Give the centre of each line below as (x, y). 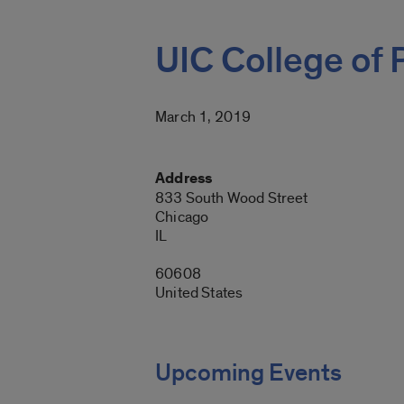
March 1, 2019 (203, 116)
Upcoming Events (248, 372)
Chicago (182, 216)
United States (199, 292)
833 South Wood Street (232, 197)
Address (184, 178)
